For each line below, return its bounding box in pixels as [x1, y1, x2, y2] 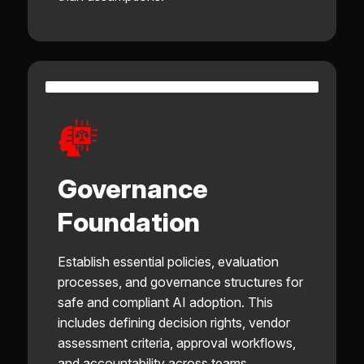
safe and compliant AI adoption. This [57, 293, 273, 310]
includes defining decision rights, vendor [57, 314, 290, 331]
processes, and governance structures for [57, 273, 303, 290]
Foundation [57, 206, 200, 238]
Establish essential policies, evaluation [57, 253, 279, 270]
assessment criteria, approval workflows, [57, 334, 296, 351]
